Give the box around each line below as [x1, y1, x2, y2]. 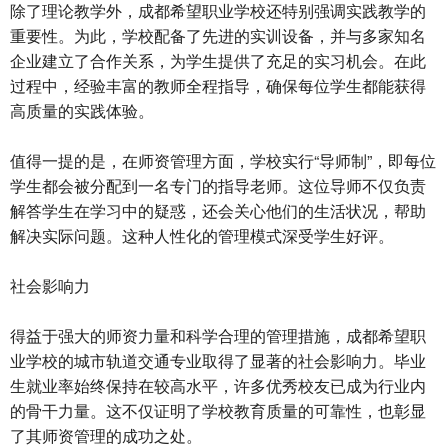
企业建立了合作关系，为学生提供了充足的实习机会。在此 [10, 49, 426, 73]
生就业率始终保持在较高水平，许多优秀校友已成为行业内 [10, 374, 426, 398]
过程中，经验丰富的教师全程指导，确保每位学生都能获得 [10, 74, 426, 98]
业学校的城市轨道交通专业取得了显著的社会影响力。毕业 [10, 349, 426, 373]
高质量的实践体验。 [10, 99, 154, 123]
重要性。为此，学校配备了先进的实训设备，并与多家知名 [10, 24, 426, 48]
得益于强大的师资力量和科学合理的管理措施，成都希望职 [10, 324, 426, 348]
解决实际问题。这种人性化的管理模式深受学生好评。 [10, 224, 394, 248]
